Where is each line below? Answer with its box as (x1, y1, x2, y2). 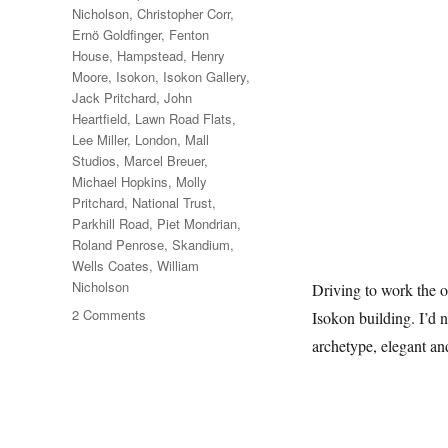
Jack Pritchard (72, 87, 156, 107)
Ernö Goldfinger (72, 24, 161, 44)
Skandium (172, 234, 230, 254)
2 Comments (72, 304, 146, 324)
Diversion (145, 366, 199, 386)
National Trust (132, 192, 212, 212)
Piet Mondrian (157, 213, 237, 233)
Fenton (169, 24, 209, 44)
